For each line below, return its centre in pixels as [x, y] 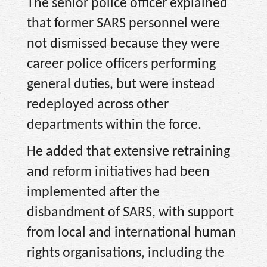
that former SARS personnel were [123, 24]
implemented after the [93, 192]
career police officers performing [121, 65]
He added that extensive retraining [128, 152]
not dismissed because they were [123, 44]
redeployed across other [98, 105]
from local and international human [131, 233]
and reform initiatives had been [118, 172]
